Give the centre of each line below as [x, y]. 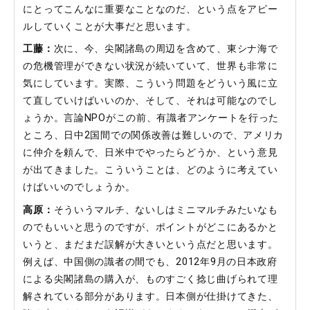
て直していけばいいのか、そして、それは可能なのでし [151, 101]
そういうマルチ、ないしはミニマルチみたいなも [166, 210]
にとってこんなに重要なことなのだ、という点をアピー [151, 9]
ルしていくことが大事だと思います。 [110, 26]
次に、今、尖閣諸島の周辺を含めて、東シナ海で [166, 49]
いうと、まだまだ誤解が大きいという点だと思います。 [151, 244]
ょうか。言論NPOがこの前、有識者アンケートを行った [151, 118]
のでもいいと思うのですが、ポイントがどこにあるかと [151, 227]
